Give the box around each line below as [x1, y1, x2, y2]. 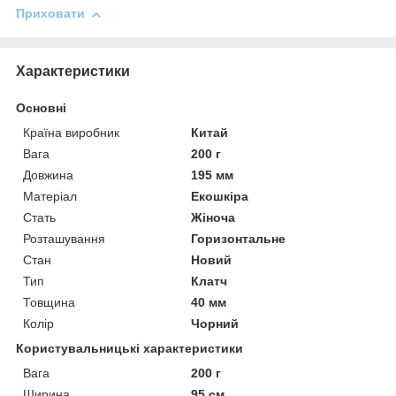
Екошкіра [191, 189, 249, 204]
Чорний [191, 316, 240, 331]
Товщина [23, 295, 75, 310]
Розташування [23, 232, 105, 247]
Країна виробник [23, 126, 119, 141]
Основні [16, 101, 66, 116]
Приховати [16, 6, 85, 21]
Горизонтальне [191, 232, 286, 247]
